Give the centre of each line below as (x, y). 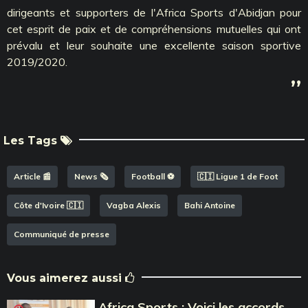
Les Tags (32, 140)
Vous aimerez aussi (66, 278)
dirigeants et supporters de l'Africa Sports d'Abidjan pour (154, 12)
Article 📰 (32, 176)
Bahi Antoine (210, 205)
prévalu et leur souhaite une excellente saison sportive (154, 45)
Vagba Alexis (134, 205)
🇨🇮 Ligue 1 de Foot (238, 176)
